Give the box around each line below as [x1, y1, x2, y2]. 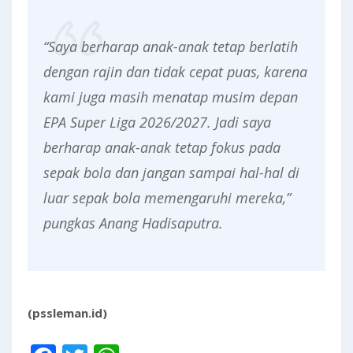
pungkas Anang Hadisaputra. [43, 214, 223, 232]
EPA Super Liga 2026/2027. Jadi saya [43, 113, 271, 132]
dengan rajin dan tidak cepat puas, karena [43, 62, 307, 81]
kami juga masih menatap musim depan [43, 87, 298, 106]
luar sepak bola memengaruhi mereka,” [43, 188, 291, 207]
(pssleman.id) [28, 305, 107, 321]
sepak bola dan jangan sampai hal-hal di [43, 163, 299, 182]
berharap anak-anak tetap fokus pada [43, 138, 281, 157]
